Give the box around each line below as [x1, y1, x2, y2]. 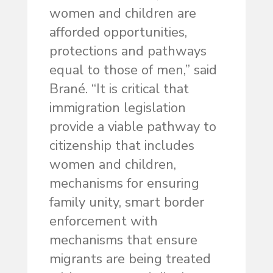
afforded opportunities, [49, 23, 187, 42]
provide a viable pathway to [49, 118, 216, 136]
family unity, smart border [49, 193, 204, 212]
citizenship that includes [49, 136, 194, 155]
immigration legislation [49, 99, 186, 118]
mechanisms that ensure [49, 231, 197, 250]
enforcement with [49, 212, 158, 231]
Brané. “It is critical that [49, 80, 189, 99]
